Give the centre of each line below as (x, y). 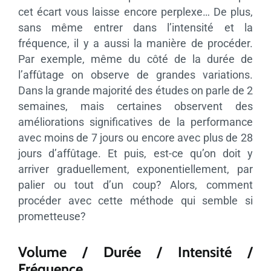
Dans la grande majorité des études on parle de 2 (135, 90)
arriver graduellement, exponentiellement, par (135, 169)
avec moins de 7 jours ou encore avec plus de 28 (135, 137)
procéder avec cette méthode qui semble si (135, 200)
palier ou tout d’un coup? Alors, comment (135, 184)
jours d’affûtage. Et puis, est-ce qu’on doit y (135, 153)
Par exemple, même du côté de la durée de (135, 59)
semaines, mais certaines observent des (135, 106)
